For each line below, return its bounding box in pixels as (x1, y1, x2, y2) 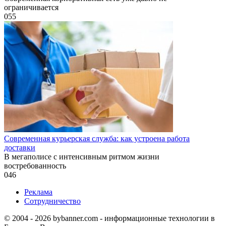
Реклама (24, 188, 52, 197)
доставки (4, 143, 35, 152)
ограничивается (4, 3, 59, 12)
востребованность (4, 161, 66, 171)
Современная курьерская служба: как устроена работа (4, 134, 190, 143)
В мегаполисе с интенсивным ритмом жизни (4, 152, 159, 161)
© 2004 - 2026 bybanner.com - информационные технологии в (4, 214, 215, 223)
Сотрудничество (24, 197, 81, 206)
